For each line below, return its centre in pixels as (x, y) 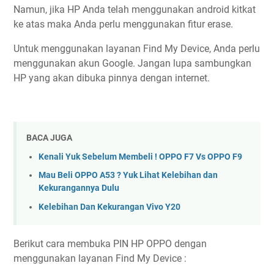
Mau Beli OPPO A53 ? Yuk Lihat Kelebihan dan (128, 176)
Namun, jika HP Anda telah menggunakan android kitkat (135, 9)
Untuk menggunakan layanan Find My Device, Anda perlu (137, 49)
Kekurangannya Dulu (79, 188)
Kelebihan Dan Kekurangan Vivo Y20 (109, 207)
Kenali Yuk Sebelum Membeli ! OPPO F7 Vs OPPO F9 (140, 157)
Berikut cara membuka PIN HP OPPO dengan (110, 244)
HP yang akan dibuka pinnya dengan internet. (112, 78)
